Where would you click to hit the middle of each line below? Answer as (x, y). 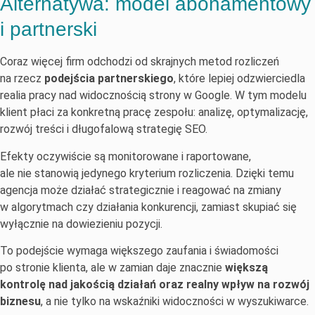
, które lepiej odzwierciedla (239, 79)
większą (246, 268)
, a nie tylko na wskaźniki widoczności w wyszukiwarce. (175, 302)
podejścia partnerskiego (109, 79)
